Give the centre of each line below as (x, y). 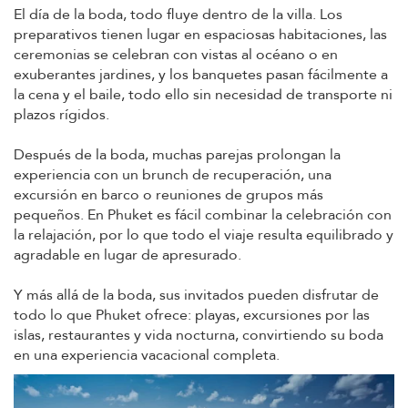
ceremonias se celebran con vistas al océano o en (176, 55)
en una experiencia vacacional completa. (147, 356)
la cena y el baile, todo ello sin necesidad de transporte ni (203, 95)
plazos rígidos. (61, 115)
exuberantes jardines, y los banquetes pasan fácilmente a (201, 75)
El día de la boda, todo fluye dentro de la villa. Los (178, 15)
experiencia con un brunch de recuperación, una (173, 175)
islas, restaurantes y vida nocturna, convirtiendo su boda (199, 336)
